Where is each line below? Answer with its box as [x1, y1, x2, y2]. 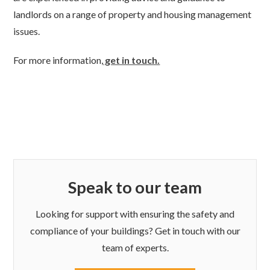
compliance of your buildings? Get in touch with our [30, 225, 240, 237]
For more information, [13, 54, 104, 66]
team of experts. [101, 242, 169, 254]
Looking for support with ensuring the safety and [36, 208, 234, 220]
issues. [13, 25, 40, 37]
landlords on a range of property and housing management [13, 8, 252, 20]
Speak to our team [68, 177, 202, 198]
